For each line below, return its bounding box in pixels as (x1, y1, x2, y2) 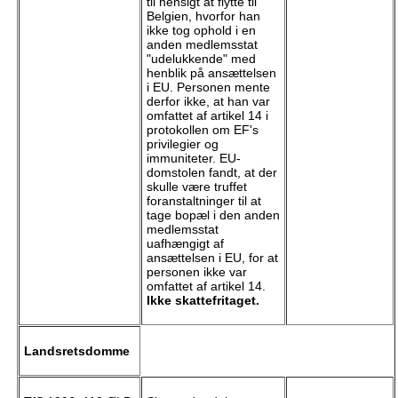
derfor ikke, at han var (146, 94, 270, 109)
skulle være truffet (146, 179, 247, 195)
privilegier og (146, 137, 219, 152)
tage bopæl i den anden (146, 208, 280, 223)
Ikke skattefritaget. (146, 293, 259, 308)
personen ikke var (146, 265, 247, 280)
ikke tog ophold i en (146, 23, 256, 38)
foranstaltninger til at (146, 194, 261, 209)
